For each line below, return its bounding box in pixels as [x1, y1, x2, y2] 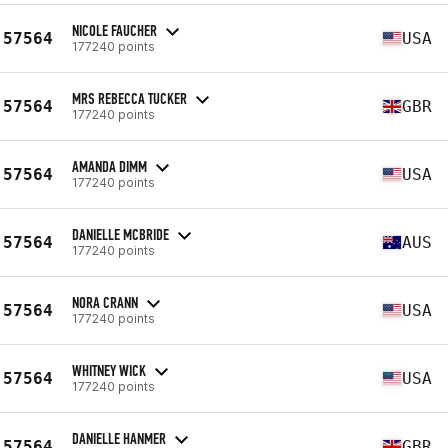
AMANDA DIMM [72, 156, 147, 176]
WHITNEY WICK [72, 360, 146, 380]
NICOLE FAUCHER [72, 20, 157, 40]
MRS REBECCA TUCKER [72, 88, 187, 108]
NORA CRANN [72, 292, 138, 312]
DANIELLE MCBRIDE [72, 224, 169, 244]
